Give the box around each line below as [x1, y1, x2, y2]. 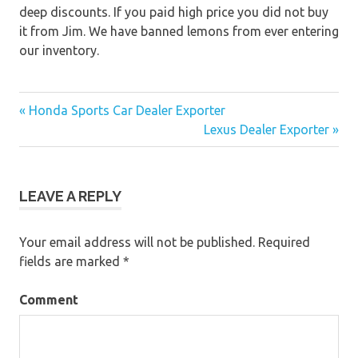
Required [255, 235, 310, 250]
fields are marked [19, 254, 123, 269]
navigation [19, 148, 117, 170]
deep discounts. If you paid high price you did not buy [19, 5, 328, 20]
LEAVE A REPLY [19, 188, 121, 205]
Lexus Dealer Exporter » [204, 121, 339, 137]
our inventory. [19, 43, 99, 58]
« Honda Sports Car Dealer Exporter [19, 102, 225, 117]
